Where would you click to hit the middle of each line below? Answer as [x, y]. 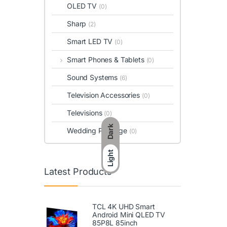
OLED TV [83, 6]
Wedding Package [98, 131]
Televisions [86, 113]
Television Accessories [104, 95]
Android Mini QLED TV [129, 214]
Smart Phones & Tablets [106, 59]
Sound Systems [93, 77]
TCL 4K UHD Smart [124, 206]
